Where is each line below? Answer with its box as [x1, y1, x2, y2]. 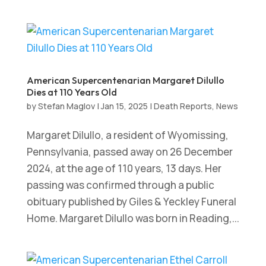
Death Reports [153, 100, 212, 112]
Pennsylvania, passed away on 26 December [26, 144, 233, 159]
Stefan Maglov [37, 100, 95, 112]
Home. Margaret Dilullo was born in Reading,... [26, 211, 239, 225]
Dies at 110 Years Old [26, 85, 117, 98]
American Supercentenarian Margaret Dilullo [26, 74, 224, 86]
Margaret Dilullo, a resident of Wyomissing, [26, 128, 229, 142]
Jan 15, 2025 [100, 100, 148, 112]
